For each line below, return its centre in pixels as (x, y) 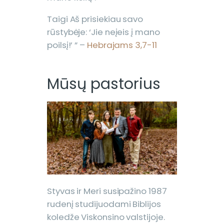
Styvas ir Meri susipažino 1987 (107, 191)
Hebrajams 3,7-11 (122, 45)
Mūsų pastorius (104, 84)
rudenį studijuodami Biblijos (104, 204)
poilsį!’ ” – (67, 45)
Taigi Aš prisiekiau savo (95, 19)
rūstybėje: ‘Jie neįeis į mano (103, 32)
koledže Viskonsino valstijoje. (106, 217)
